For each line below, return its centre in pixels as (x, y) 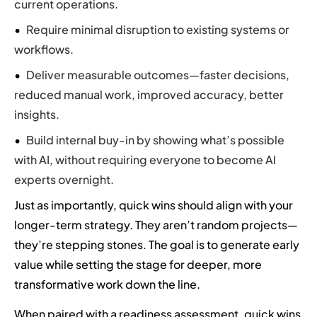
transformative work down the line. (107, 284)
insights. (37, 114)
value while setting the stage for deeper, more (138, 264)
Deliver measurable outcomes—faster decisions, (158, 74)
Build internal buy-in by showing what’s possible (155, 139)
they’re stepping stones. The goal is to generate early (157, 244)
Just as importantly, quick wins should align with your (154, 204)
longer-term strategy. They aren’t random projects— (156, 224)
